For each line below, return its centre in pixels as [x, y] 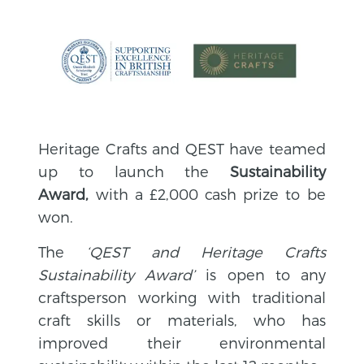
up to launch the [134, 171]
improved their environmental [182, 342]
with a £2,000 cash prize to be [207, 193]
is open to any [260, 274]
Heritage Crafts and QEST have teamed [182, 148]
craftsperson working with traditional [182, 297]
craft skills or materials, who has [182, 319]
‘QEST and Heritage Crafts [206, 251]
